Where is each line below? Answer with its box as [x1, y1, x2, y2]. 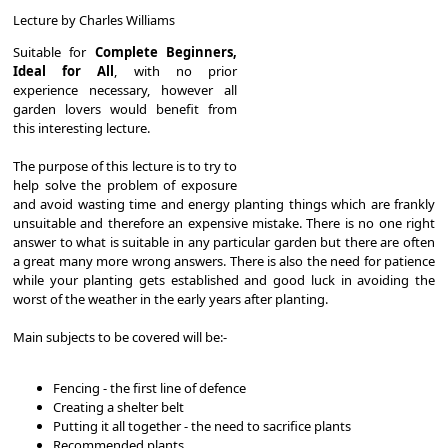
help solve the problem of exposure [13, 175, 237, 194]
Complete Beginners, [94, 42, 238, 61]
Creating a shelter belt [53, 397, 184, 416]
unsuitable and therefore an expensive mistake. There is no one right [13, 213, 435, 232]
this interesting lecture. [13, 118, 150, 137]
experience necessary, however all [13, 80, 237, 99]
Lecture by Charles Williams [13, 10, 175, 29]
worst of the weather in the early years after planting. [13, 289, 328, 308]
